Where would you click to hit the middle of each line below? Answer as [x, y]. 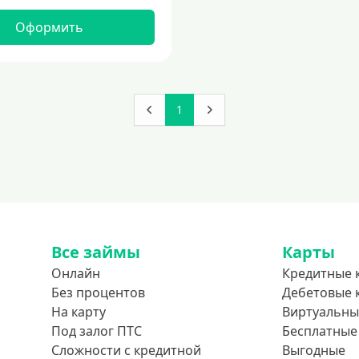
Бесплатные [320, 331]
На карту [79, 312]
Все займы [96, 252]
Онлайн [76, 273]
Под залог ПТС [97, 331]
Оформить [49, 27]
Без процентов [98, 292]
